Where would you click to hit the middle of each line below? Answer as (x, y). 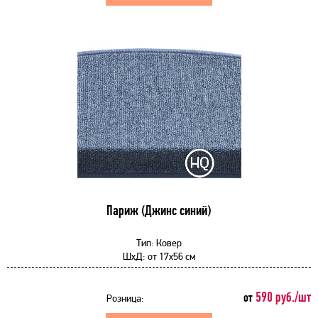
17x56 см (176, 256)
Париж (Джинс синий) (159, 210)
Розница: (125, 298)
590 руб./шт (282, 297)
